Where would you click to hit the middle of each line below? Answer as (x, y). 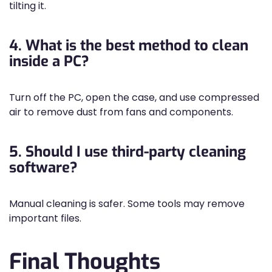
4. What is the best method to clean (129, 46)
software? (43, 168)
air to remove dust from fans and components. (121, 112)
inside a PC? (49, 61)
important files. (45, 218)
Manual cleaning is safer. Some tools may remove (127, 204)
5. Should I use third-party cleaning (127, 152)
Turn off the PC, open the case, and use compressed (134, 97)
